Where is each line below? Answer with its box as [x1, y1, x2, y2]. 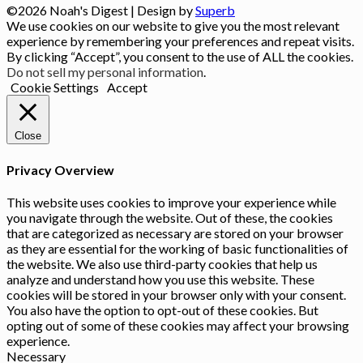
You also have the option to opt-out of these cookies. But [6, 301, 318, 318]
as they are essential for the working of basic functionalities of [6, 240, 348, 256]
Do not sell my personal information [6, 64, 203, 80]
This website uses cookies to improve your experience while [6, 194, 336, 210]
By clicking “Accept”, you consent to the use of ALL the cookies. [6, 49, 353, 65]
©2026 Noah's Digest [6, 2, 130, 19]
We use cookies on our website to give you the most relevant [6, 18, 340, 34]
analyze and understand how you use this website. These [6, 271, 314, 287]
